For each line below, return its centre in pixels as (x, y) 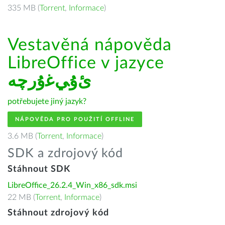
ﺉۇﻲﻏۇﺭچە (50, 81)
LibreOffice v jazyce (86, 63)
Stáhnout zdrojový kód (58, 213)
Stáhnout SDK (39, 169)
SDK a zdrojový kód (65, 153)
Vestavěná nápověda (90, 45)
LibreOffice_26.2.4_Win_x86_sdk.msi (72, 185)
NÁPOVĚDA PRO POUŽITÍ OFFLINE (75, 119)
